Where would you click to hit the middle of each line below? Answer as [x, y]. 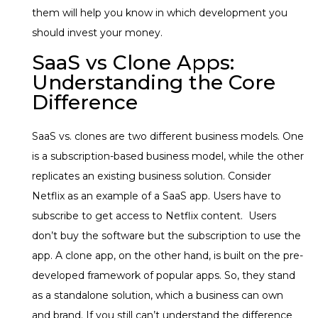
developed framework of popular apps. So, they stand [164, 276]
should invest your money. [97, 33]
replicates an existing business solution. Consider [152, 176]
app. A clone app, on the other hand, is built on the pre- [168, 256]
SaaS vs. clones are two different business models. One [168, 137]
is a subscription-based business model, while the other [168, 157]
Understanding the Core [154, 83]
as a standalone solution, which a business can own [158, 296]
